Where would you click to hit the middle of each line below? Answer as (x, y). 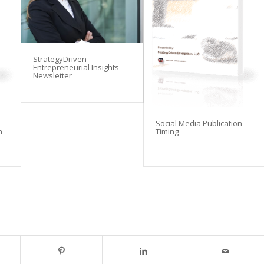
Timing (167, 132)
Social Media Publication (199, 123)
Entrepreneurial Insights (76, 67)
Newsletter (52, 76)
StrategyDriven (60, 59)
